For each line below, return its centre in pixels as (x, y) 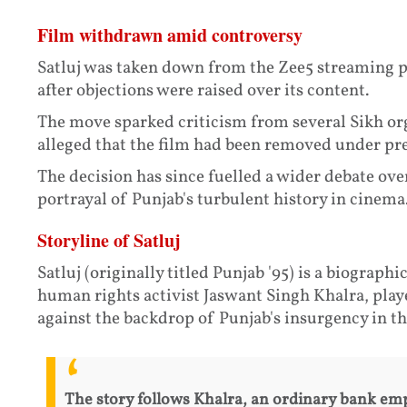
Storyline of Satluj (109, 241)
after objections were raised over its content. (203, 91)
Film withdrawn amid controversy (169, 35)
